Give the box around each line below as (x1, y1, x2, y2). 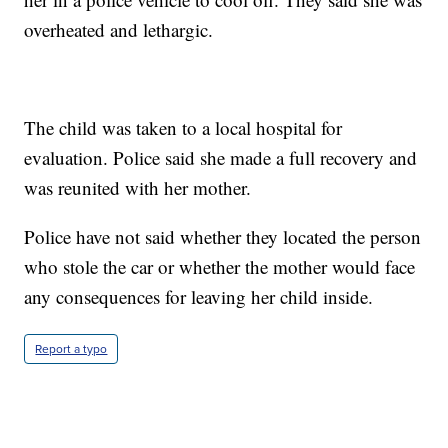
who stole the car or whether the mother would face (24, 254, 416, 280)
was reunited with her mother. (24, 175, 252, 201)
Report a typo (35, 340, 108, 359)
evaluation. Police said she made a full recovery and (24, 145, 418, 171)
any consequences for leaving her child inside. (24, 284, 374, 310)
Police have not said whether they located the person (24, 224, 422, 250)
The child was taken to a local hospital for (24, 115, 343, 141)
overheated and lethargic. (24, 17, 214, 43)
